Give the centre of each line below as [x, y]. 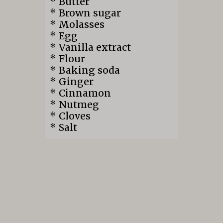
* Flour [68, 59]
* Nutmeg [75, 105]
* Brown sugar [86, 13]
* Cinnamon [81, 93]
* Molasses [77, 25]
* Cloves [70, 116]
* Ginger [72, 82]
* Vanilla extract [91, 48]
